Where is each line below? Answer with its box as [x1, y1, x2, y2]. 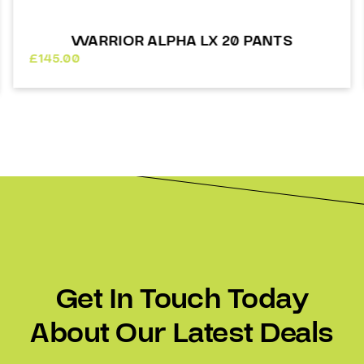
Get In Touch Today [55, 279, 309, 319]
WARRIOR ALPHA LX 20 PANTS [71, 30, 293, 51]
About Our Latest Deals [30, 313, 334, 353]
